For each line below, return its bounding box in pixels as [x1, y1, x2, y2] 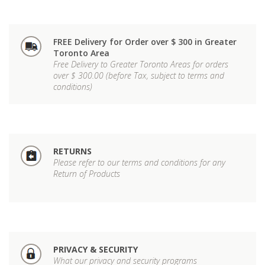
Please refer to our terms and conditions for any [53, 156, 225, 168]
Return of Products [53, 167, 120, 179]
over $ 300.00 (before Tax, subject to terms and [53, 69, 224, 81]
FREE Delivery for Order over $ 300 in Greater [53, 35, 237, 47]
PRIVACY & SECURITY [53, 243, 138, 255]
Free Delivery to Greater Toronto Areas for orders [53, 58, 228, 70]
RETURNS [53, 145, 92, 157]
